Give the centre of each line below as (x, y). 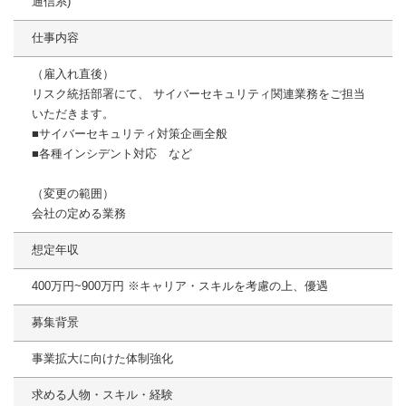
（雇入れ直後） (73, 74)
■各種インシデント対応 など (112, 154)
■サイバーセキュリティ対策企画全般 (130, 134)
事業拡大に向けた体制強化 (102, 359)
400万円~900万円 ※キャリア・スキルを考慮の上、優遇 (180, 286)
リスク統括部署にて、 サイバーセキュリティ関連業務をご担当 (198, 94)
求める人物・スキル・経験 (102, 395)
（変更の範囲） (73, 194)
